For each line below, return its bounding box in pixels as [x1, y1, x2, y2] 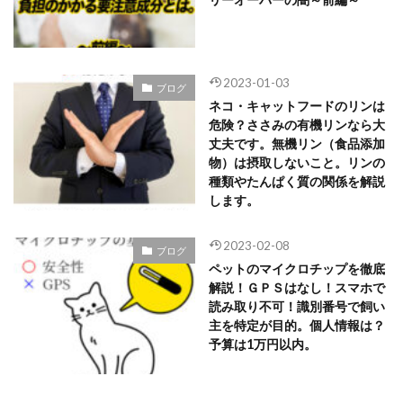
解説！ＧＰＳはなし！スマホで [208, 280, 385, 296]
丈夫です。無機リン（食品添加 [208, 136, 385, 152]
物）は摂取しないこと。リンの [208, 155, 385, 171]
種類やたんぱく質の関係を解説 [208, 174, 385, 190]
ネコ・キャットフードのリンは [208, 98, 385, 114]
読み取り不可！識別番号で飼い [208, 299, 385, 315]
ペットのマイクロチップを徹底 [208, 261, 385, 277]
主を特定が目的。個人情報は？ [208, 318, 385, 334]
